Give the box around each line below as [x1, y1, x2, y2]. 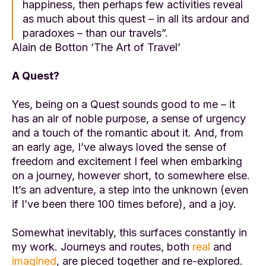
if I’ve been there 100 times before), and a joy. [12, 198, 236, 211]
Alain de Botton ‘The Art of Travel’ [12, 41, 180, 54]
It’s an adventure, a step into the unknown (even [12, 183, 248, 197]
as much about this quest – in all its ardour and [23, 12, 249, 26]
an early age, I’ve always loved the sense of [12, 141, 227, 154]
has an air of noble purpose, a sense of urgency [12, 112, 246, 125]
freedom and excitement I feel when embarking [12, 155, 242, 168]
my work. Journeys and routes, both [12, 240, 192, 254]
